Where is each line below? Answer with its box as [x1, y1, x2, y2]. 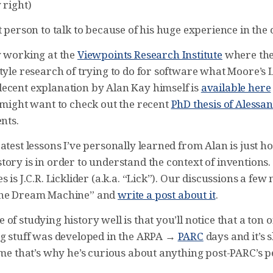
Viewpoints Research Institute [77, 48, 222, 62]
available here [200, 80, 271, 94]
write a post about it [118, 188, 216, 202]
